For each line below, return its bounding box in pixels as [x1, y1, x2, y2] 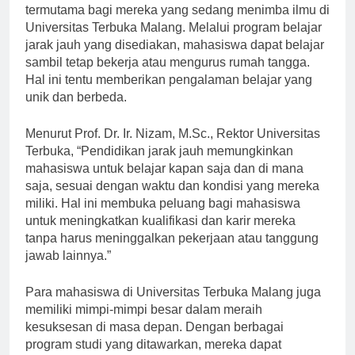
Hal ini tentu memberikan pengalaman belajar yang [25, 86, 312, 101]
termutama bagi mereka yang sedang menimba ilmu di [25, 17, 330, 31]
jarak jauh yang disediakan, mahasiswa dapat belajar [25, 52, 324, 66]
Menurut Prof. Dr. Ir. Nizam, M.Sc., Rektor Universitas [25, 140, 320, 155]
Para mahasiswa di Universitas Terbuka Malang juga [25, 299, 321, 313]
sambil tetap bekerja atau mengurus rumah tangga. [25, 69, 310, 83]
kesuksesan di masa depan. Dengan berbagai [25, 334, 284, 348]
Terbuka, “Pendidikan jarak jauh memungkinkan [25, 158, 293, 172]
